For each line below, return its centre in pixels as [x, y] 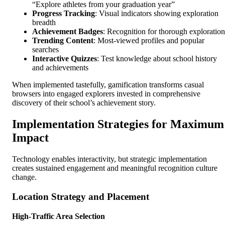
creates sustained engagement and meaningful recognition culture [115, 168]
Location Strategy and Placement [81, 196]
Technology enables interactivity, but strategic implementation [109, 159]
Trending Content [63, 41]
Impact [30, 138]
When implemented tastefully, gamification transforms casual [108, 85]
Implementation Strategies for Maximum [118, 124]
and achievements [60, 68]
